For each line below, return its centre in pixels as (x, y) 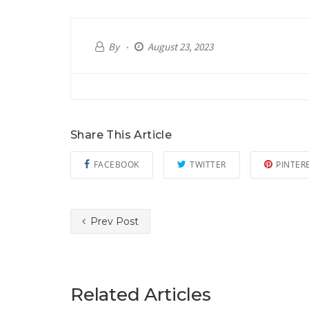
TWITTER (208, 165)
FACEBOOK (116, 165)
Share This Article (121, 135)
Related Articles (141, 295)
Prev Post (113, 221)
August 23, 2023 (180, 47)
